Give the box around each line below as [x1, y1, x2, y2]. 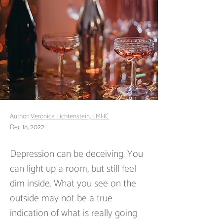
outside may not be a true [10, 190, 115, 207]
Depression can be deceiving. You [10, 146, 146, 162]
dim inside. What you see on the [10, 176, 139, 192]
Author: [10, 111, 31, 122]
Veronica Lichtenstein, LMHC [31, 111, 109, 122]
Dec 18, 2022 [10, 122, 44, 133]
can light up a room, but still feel [10, 161, 139, 177]
